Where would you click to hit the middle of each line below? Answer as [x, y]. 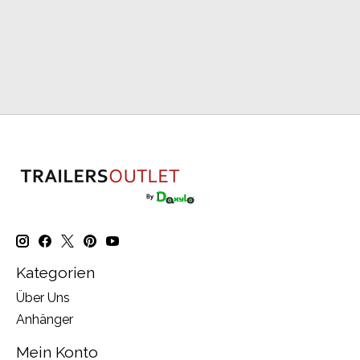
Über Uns [43, 297]
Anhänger [45, 319]
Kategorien [55, 273]
